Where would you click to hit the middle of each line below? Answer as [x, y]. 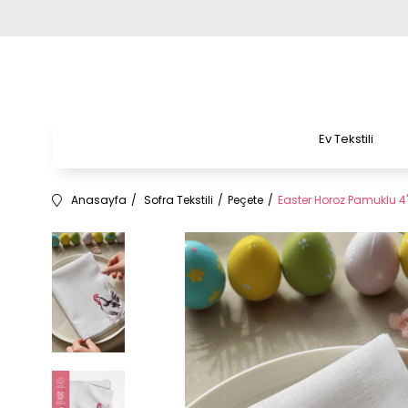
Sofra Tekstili [178, 200]
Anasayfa [99, 200]
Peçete [245, 200]
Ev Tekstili [346, 139]
